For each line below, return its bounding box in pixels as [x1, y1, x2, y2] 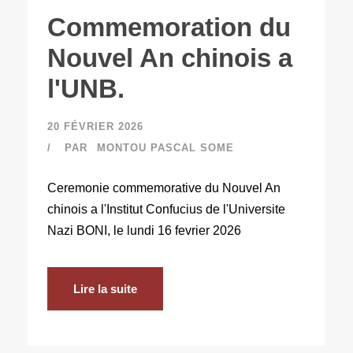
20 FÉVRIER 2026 [47, 121, 143, 133]
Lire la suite [73, 282, 137, 296]
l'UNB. [47, 74, 124, 104]
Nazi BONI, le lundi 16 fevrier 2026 [47, 224, 241, 238]
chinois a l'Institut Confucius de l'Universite [47, 203, 285, 217]
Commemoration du [47, 13, 291, 43]
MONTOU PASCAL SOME [97, 142, 234, 154]
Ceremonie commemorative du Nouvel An [47, 181, 281, 195]
